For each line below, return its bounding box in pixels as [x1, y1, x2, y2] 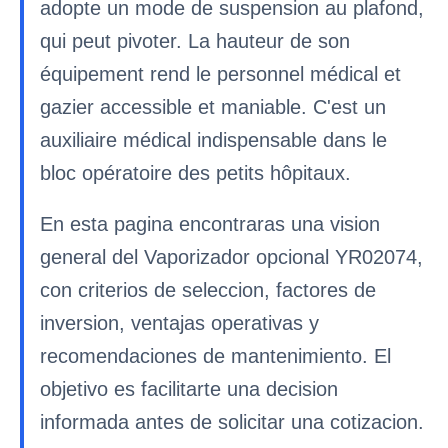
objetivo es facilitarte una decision [40, 378, 338, 400]
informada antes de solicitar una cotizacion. [40, 411, 424, 433]
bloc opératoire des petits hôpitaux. [40, 162, 351, 184]
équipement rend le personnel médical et [40, 63, 401, 85]
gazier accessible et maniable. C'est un [40, 96, 386, 118]
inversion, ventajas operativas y [40, 312, 319, 334]
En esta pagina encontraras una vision [40, 213, 380, 235]
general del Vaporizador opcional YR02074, [40, 246, 423, 268]
